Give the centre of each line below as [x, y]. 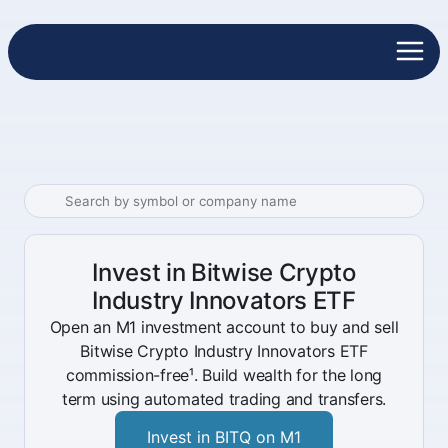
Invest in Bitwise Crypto [224, 272]
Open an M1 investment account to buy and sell [224, 327]
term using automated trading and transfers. [224, 399]
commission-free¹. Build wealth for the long [224, 375]
